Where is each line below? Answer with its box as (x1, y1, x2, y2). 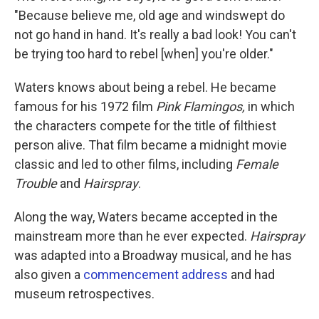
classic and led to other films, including (14, 157, 236, 172)
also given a (14, 267, 80, 283)
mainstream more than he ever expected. (14, 229, 250, 244)
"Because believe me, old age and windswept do (14, 8, 285, 23)
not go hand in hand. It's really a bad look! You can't (14, 27, 296, 43)
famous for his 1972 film (14, 99, 156, 115)
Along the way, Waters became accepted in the (14, 209, 278, 225)
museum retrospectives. (14, 286, 155, 302)
